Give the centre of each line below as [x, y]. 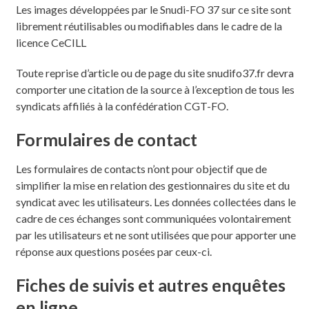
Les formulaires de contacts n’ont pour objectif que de [141, 168]
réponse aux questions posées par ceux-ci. [113, 251]
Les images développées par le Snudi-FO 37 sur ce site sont [153, 9]
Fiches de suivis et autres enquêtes [150, 285]
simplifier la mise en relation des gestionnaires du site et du [152, 185]
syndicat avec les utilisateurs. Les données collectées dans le [156, 201]
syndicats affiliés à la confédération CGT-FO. [122, 106]
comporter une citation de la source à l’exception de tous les [155, 89]
